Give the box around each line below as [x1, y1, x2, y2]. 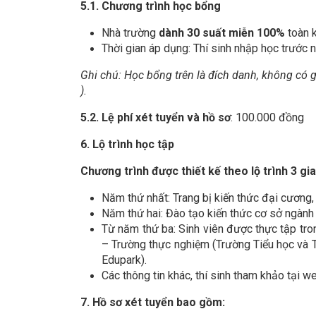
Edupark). [102, 253, 147, 267]
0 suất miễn [193, 26, 254, 40]
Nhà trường [102, 26, 159, 40]
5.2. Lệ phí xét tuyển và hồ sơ [80, 111, 231, 125]
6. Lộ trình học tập [80, 138, 174, 152]
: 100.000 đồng [231, 111, 304, 125]
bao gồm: [174, 296, 225, 310]
